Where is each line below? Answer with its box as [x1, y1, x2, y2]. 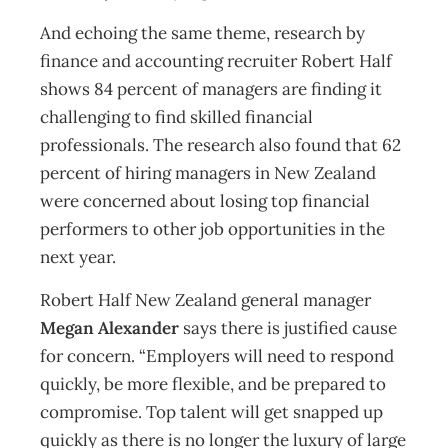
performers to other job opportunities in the [40, 218, 385, 240]
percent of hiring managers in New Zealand [40, 162, 376, 184]
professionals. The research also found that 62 [40, 134, 401, 156]
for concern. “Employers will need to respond [40, 345, 394, 367]
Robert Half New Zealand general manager [40, 289, 371, 311]
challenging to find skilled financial [40, 106, 313, 128]
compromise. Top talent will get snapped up [40, 401, 383, 423]
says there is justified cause [179, 317, 397, 339]
